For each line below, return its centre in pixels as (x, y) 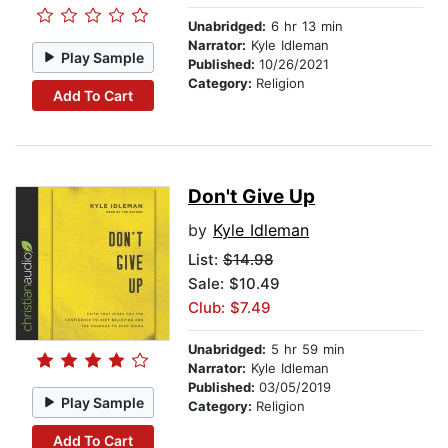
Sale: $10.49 (234, 284)
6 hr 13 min (304, 26)
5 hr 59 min (305, 349)
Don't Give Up (251, 197)
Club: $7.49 (229, 308)
